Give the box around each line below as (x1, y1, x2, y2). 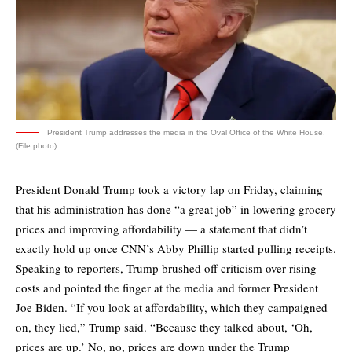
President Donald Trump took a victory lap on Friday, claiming (16, 181, 323, 198)
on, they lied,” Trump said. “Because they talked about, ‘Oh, (16, 319, 313, 335)
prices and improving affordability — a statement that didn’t (16, 221, 307, 237)
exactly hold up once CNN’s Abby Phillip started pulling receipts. (16, 240, 336, 257)
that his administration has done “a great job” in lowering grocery (16, 201, 336, 218)
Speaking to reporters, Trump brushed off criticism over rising (16, 260, 317, 277)
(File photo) (16, 141, 57, 151)
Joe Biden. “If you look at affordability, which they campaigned (16, 299, 328, 316)
